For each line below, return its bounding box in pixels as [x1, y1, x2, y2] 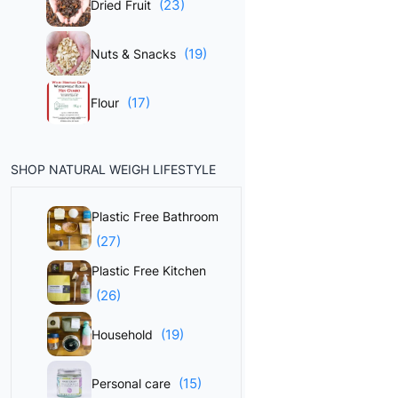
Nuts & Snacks [91, 46, 179, 61]
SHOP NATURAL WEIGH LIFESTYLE [11, 162, 216, 177]
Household [92, 327, 156, 342]
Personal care [92, 376, 174, 391]
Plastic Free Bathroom [92, 209, 219, 224]
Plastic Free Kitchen [92, 263, 206, 278]
